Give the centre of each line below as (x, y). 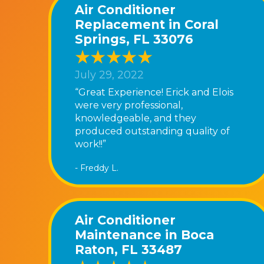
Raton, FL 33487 (128, 249)
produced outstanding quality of (152, 131)
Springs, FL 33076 (134, 39)
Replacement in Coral (147, 24)
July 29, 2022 (109, 75)
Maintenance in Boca (144, 235)
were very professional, (129, 105)
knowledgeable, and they (136, 118)
